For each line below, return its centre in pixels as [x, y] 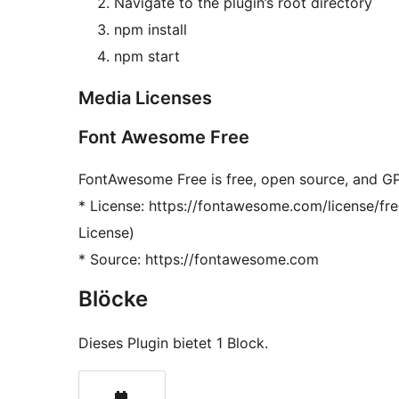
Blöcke [113, 299]
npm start [147, 57]
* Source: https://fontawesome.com [199, 260]
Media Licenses [145, 98]
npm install [151, 30]
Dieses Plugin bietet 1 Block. [173, 343]
